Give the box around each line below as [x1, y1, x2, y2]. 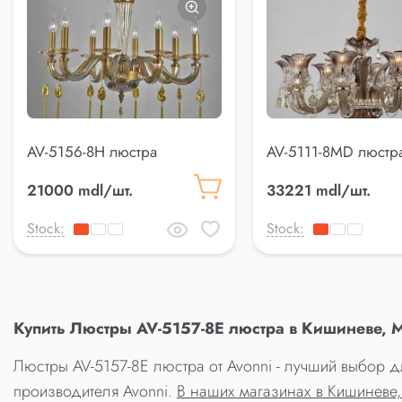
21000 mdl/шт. [27, 179, 133, 201]
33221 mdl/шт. [266, 179, 371, 201]
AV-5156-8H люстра [27, 140, 157, 162]
